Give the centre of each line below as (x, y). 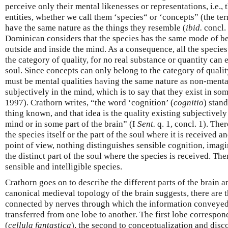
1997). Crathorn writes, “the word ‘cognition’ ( (89, 102)
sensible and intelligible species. (64, 166)
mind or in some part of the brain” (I (71, 124)
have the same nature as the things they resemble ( (95, 27)
